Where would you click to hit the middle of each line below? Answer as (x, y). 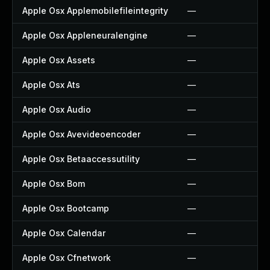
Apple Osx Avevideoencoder (81, 134)
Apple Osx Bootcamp (66, 208)
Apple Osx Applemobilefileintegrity (95, 11)
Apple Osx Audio (57, 109)
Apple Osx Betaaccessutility (81, 159)
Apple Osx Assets (59, 60)
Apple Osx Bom (54, 184)
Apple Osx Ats (51, 85)
